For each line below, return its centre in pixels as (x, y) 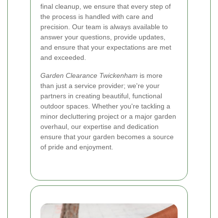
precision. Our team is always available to (104, 27)
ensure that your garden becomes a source (107, 137)
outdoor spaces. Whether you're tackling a (105, 106)
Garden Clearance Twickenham (89, 76)
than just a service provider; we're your (100, 86)
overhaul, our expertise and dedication (100, 127)
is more (150, 76)
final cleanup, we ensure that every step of (106, 7)
